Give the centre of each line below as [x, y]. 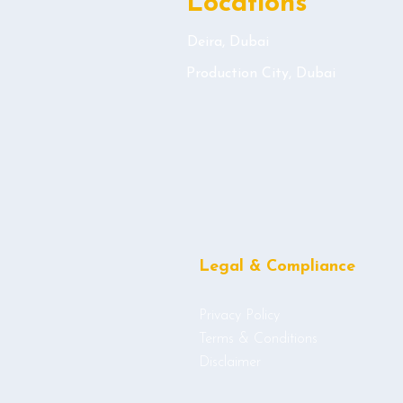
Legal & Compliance [277, 267]
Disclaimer [230, 363]
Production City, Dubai [261, 74]
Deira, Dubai [228, 42]
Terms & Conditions [258, 339]
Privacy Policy [239, 316]
